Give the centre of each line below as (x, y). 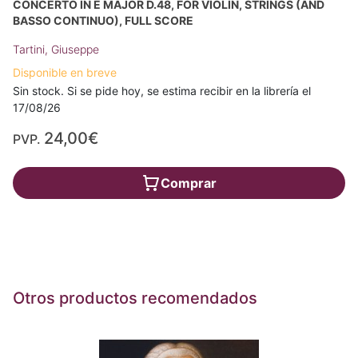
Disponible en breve (65, 73)
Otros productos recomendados (135, 298)
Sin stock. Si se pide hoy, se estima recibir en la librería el (162, 91)
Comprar (189, 183)
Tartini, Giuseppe (56, 50)
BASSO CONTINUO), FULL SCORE (103, 21)
